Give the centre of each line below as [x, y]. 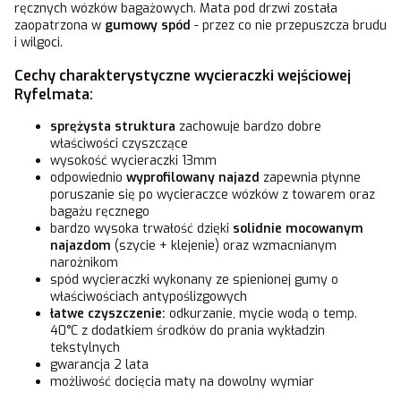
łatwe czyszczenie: [108, 313]
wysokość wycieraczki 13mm [133, 160]
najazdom [81, 245]
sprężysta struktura [113, 126]
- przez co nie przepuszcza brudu [289, 26]
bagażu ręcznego [100, 211]
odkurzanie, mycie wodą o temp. [261, 313]
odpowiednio [88, 177]
